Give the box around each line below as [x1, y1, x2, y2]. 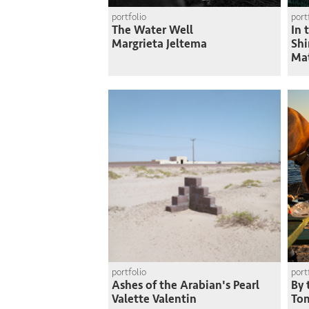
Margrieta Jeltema [112, 37, 207, 51]
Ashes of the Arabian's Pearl [112, 278, 259, 292]
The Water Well [112, 23, 193, 37]
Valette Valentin [112, 292, 197, 306]
